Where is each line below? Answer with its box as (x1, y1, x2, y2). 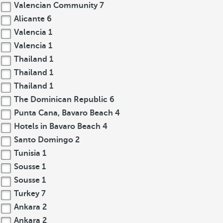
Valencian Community (12, 1, 100, 10)
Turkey (12, 189, 41, 198)
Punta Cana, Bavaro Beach (12, 109, 115, 117)
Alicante (12, 14, 47, 23)
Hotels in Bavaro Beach (12, 122, 103, 131)
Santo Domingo (12, 135, 75, 144)
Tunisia (12, 149, 42, 158)
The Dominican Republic (12, 95, 110, 104)
